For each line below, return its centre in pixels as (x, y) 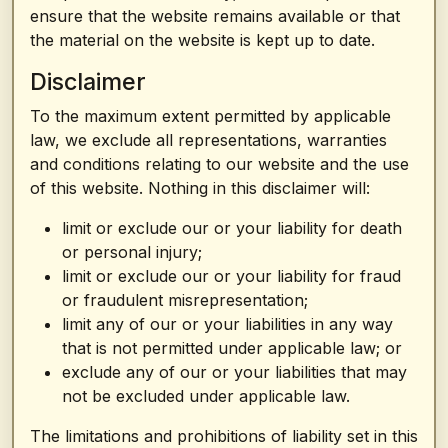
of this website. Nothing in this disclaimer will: (200, 188)
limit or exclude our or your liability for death (232, 228)
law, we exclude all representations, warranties (208, 140)
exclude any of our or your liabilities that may (234, 372)
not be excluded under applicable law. (206, 396)
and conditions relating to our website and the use (219, 164)
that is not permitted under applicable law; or (232, 348)
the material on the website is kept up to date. (202, 40)
